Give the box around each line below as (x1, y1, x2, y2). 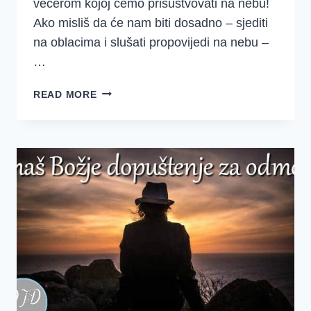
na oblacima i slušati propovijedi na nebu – (33, 35, 269, 49)
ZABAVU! (96, 149, 143, 160)
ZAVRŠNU (96, 133, 146, 144)
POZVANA (96, 85, 146, 96)
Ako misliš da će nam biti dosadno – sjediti (33, 15, 268, 30)
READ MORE (33, 88, 97, 100)
